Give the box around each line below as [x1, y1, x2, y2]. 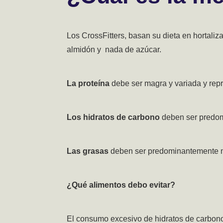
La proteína [67, 79, 110, 88]
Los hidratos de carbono [67, 113, 160, 122]
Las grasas [67, 147, 109, 156]
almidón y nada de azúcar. [67, 45, 162, 54]
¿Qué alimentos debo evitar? [67, 181, 176, 190]
